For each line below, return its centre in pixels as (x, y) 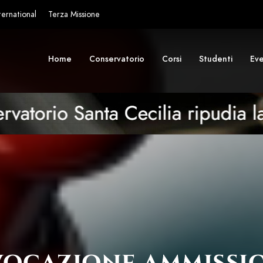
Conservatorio (117, 59)
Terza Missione (74, 14)
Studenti (216, 59)
